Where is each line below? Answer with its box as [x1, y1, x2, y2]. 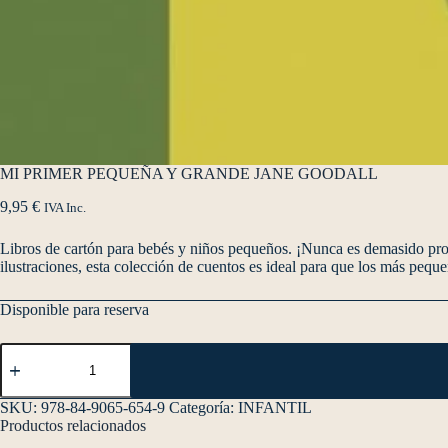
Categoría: [169, 398, 238, 416]
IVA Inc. [44, 200, 86, 215]
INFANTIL [238, 398, 312, 416]
